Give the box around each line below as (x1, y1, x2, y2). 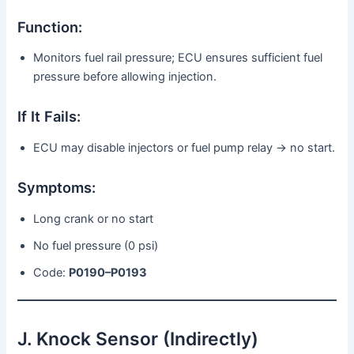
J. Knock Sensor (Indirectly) (17, 327, 259, 350)
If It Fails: (17, 107, 81, 126)
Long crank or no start (33, 211, 154, 226)
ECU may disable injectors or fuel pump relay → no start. (33, 140, 336, 155)
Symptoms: (17, 179, 96, 197)
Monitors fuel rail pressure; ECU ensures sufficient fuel (33, 51, 323, 66)
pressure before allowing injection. (33, 70, 217, 85)
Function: (17, 17, 83, 36)
